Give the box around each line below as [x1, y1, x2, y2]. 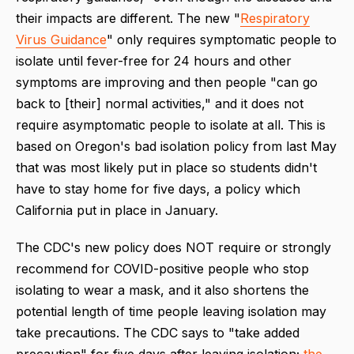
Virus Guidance [16, 31, 107, 47]
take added [235, 324, 299, 341]
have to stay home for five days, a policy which [16, 180, 300, 197]
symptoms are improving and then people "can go [16, 73, 318, 90]
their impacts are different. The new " [16, 9, 240, 26]
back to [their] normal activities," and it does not [16, 95, 303, 111]
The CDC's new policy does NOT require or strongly [16, 239, 331, 255]
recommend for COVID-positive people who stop [16, 260, 309, 277]
